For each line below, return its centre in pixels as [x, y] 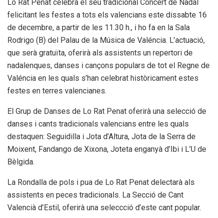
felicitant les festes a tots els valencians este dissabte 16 [107, 15]
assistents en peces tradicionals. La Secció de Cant [95, 195]
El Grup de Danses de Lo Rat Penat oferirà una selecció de [107, 111]
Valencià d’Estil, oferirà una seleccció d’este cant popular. [104, 207]
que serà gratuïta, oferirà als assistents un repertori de [100, 53]
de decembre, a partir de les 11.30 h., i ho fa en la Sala [99, 27]
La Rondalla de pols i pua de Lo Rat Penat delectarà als [101, 182]
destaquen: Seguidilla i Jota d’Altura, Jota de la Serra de [101, 136]
